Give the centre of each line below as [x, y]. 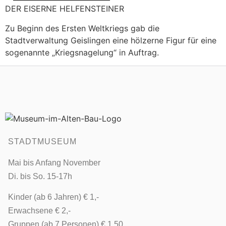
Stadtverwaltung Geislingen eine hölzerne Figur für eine [111, 40]
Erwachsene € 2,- [39, 211]
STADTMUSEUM [42, 141]
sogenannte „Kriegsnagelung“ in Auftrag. [82, 52]
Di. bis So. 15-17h [40, 176]
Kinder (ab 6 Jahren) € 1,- [53, 197]
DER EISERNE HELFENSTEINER [65, 9]
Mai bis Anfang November [54, 162]
